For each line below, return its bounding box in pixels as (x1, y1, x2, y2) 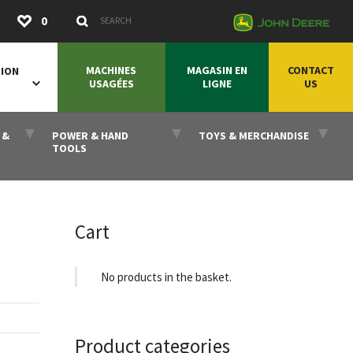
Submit (215, 11, 250, 27)
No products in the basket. (100, 269, 232, 284)
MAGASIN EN (186, 63, 247, 78)
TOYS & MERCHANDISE (198, 128, 309, 143)
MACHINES (86, 63, 137, 78)
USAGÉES (88, 76, 134, 91)
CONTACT (288, 63, 334, 78)
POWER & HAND (52, 128, 129, 143)
